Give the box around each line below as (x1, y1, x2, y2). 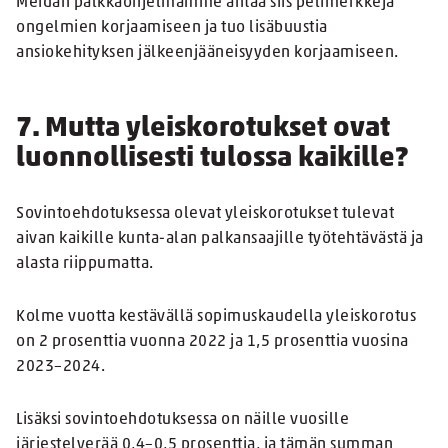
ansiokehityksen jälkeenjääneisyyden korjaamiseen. (16, 45, 399, 62)
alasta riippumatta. (16, 256, 154, 273)
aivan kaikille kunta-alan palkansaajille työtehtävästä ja (16, 231, 424, 248)
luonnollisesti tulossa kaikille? (16, 145, 408, 174)
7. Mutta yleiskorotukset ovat (16, 115, 390, 144)
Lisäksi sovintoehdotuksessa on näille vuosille (16, 412, 349, 429)
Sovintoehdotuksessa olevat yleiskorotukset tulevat (16, 206, 394, 223)
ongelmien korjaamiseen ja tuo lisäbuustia (16, 20, 328, 37)
